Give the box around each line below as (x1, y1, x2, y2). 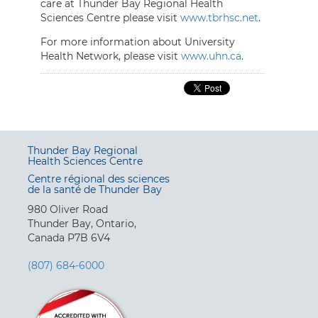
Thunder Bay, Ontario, (28, 216, 136, 230)
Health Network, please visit (40, 49, 181, 62)
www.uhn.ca (181, 49, 241, 62)
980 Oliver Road (28, 202, 108, 216)
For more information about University (40, 35, 235, 48)
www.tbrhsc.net (180, 11, 258, 24)
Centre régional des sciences (28, 172, 170, 185)
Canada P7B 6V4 (28, 231, 110, 244)
